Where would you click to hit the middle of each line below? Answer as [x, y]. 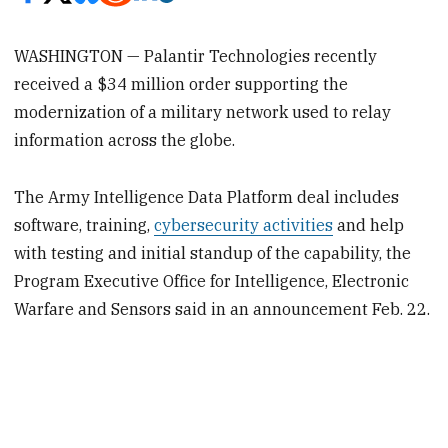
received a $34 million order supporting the [181, 83]
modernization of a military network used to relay [203, 111]
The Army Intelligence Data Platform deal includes [207, 196]
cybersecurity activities [244, 224]
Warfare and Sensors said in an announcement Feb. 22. [222, 308]
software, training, [84, 224]
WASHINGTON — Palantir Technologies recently [196, 55]
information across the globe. [125, 139]
